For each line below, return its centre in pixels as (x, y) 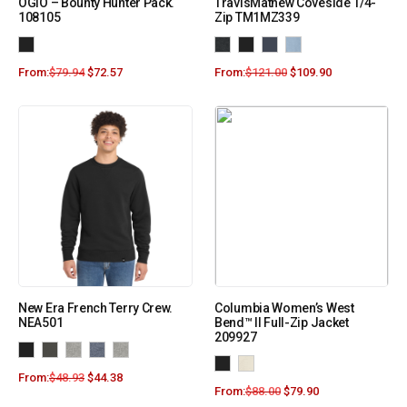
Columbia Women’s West (284, 308)
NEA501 (41, 323)
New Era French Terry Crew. (96, 308)
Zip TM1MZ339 (257, 18)
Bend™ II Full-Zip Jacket (282, 323)
